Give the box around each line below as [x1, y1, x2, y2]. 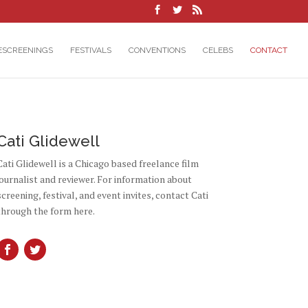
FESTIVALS [70, 45, 111, 55]
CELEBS [203, 45, 233, 55]
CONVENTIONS [129, 45, 186, 55]
